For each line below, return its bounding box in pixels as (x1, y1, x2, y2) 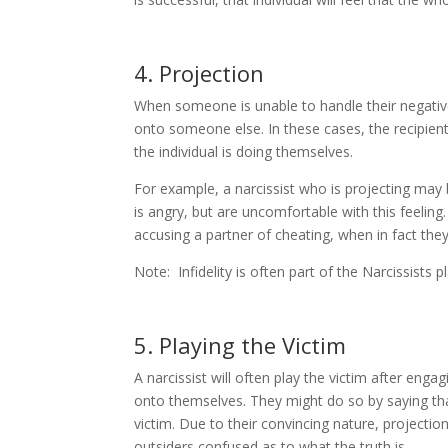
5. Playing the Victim (134, 329, 347, 360)
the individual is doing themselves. (134, 141, 354, 161)
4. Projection (134, 57, 265, 88)
